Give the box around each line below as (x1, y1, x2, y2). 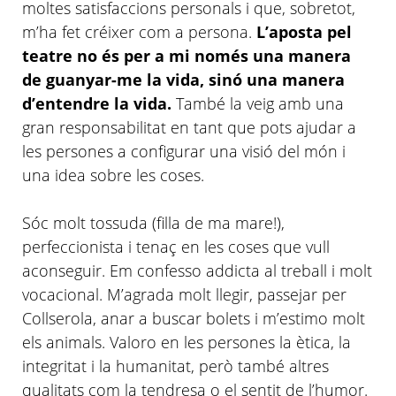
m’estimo (263, 308, 328, 329)
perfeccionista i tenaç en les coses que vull (22, 236, 330, 257)
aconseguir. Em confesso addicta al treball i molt (22, 260, 372, 281)
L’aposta (256, 21, 323, 42)
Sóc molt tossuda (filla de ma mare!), (22, 212, 285, 233)
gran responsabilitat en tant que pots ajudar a (22, 117, 356, 138)
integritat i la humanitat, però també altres (22, 355, 329, 377)
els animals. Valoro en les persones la (22, 331, 296, 353)
